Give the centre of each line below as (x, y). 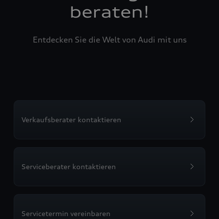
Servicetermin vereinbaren (66, 213)
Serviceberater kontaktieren (69, 166)
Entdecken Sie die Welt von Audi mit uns (109, 40)
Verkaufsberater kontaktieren (71, 120)
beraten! (109, 12)
